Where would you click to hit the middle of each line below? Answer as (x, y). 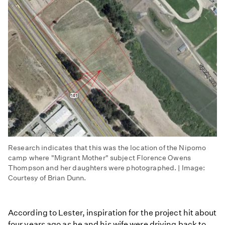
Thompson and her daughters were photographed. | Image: (107, 168)
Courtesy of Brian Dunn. (47, 178)
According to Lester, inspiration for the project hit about (113, 213)
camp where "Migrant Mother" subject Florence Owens (100, 158)
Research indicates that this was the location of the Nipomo (107, 148)
